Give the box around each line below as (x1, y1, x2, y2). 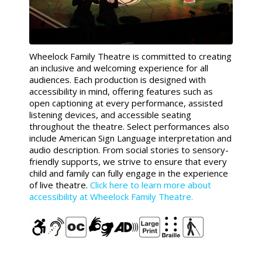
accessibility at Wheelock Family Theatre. (29, 191, 193, 203)
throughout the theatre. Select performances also (29, 120, 229, 133)
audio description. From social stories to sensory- (29, 144, 229, 156)
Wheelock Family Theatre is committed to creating (29, 50, 232, 63)
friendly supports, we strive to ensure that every (29, 156, 227, 168)
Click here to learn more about (90, 179, 211, 191)
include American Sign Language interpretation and (29, 132, 232, 144)
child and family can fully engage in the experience (29, 167, 228, 180)
